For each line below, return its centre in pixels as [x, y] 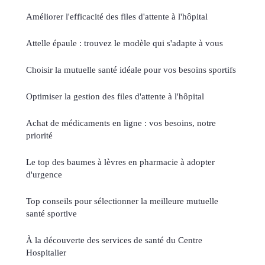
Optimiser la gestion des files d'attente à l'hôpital [115, 96]
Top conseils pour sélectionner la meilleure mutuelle [122, 201]
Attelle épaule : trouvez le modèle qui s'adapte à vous [125, 43]
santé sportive [51, 214]
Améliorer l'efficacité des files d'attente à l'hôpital [117, 17]
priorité [39, 135]
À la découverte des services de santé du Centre [114, 240]
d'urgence [44, 174]
